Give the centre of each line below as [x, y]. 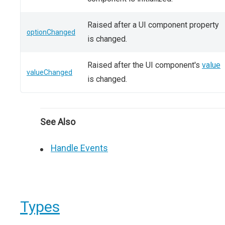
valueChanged [49, 72]
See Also [58, 122]
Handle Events [79, 148]
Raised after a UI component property [153, 25]
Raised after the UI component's [145, 65]
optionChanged [51, 32]
